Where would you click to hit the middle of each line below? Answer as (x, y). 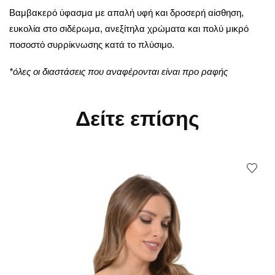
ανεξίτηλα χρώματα (146, 28)
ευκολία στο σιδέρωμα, (57, 28)
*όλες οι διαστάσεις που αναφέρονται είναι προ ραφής (118, 72)
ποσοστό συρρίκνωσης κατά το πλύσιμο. (92, 44)
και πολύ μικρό (218, 28)
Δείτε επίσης (137, 118)
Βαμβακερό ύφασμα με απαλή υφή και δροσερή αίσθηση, (126, 12)
